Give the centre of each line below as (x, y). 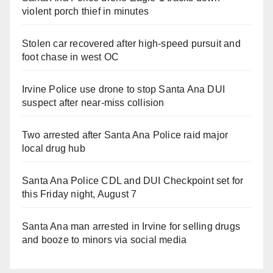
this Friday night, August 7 (80, 194)
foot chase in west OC (71, 57)
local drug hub (54, 148)
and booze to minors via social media (105, 239)
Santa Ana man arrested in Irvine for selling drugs (131, 226)
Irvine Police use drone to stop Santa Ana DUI (124, 89)
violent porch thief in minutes (85, 11)
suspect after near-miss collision (93, 102)
